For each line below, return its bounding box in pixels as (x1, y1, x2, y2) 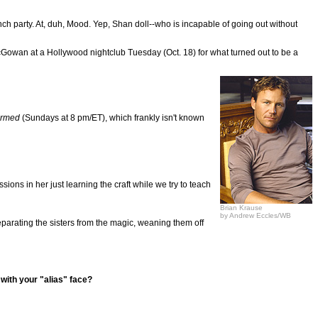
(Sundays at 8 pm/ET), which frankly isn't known (20, 113, 204, 123)
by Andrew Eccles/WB (220, 212, 291, 219)
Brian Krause (220, 204, 263, 212)
